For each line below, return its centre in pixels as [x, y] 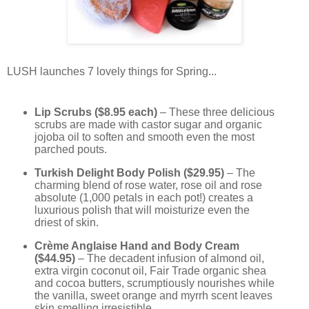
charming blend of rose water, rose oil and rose [148, 186]
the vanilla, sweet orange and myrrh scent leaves [153, 295]
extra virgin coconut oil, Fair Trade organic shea [150, 270]
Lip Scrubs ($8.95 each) [96, 112]
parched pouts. [70, 150]
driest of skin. [66, 223]
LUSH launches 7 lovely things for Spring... [112, 72]
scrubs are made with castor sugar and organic [148, 125]
